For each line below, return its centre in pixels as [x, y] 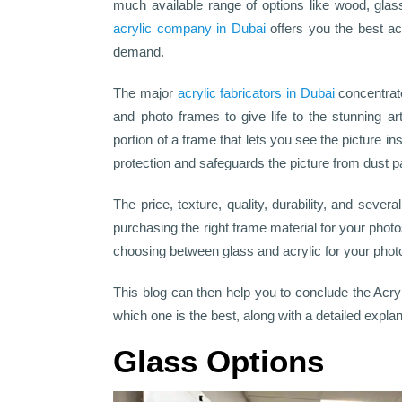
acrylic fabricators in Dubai [256, 93]
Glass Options [219, 361]
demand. [139, 52]
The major [145, 93]
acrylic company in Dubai [189, 28]
